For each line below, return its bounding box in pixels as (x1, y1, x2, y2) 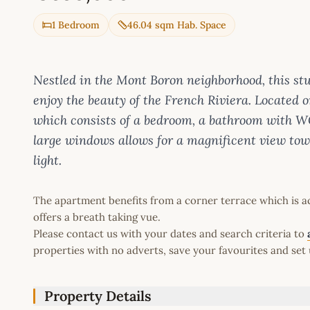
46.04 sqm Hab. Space (127, 19, 226, 32)
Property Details (44, 287, 152, 305)
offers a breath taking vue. (33, 210, 161, 224)
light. (33, 152, 62, 169)
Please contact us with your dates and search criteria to (33, 227, 307, 241)
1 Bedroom (52, 19, 100, 32)
